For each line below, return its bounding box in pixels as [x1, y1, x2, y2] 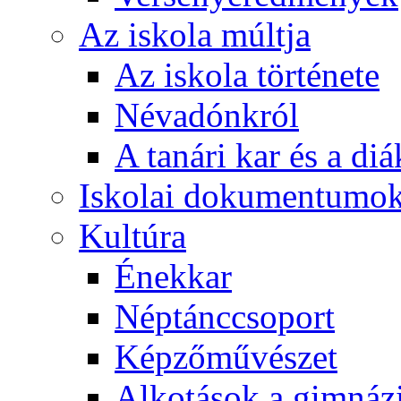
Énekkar [115, 257, 232, 295]
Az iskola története [115, 55, 380, 94]
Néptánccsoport [115, 297, 335, 336]
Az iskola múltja [79, 15, 311, 54]
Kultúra [79, 217, 186, 255]
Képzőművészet [115, 337, 337, 376]
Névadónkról [115, 96, 299, 134]
